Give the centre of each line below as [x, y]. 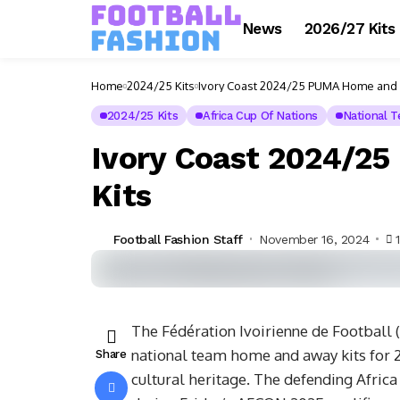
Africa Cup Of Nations [260, 116]
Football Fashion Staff [178, 239]
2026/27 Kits [350, 29]
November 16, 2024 [314, 239]
